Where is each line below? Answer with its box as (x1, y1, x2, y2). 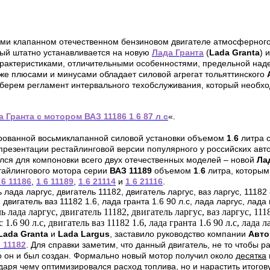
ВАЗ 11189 (110, 166, 154, 176)
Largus (81, 229, 110, 239)
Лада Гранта (152, 48, 204, 58)
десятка (236, 251, 266, 261)
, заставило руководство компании (110, 229, 248, 239)
